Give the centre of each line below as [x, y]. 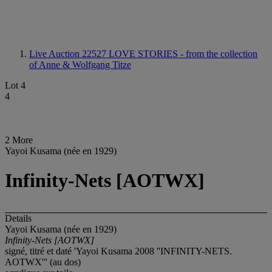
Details [18, 218]
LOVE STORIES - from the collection [183, 54]
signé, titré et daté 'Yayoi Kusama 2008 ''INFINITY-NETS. [118, 251]
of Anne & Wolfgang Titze [80, 65]
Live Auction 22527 [69, 54]
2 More [19, 140]
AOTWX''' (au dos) [43, 262]
